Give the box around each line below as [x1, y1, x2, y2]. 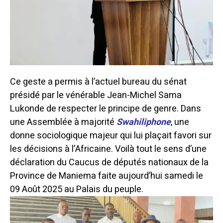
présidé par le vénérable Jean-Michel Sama [10, 89, 182, 103]
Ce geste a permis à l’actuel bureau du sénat [10, 75, 187, 89]
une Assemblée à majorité [10, 115, 116, 129]
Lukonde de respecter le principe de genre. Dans [10, 102, 201, 116]
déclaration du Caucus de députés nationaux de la [10, 156, 209, 170]
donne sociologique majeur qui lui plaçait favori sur [10, 129, 212, 143]
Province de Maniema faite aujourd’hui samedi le [10, 169, 203, 183]
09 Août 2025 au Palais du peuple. [10, 183, 143, 197]
